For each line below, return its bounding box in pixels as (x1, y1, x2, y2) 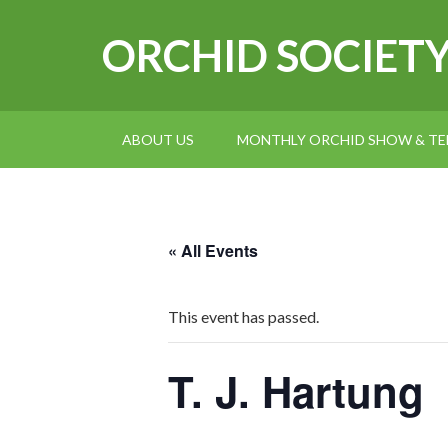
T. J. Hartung (168, 361, 424, 421)
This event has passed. (168, 307, 319, 326)
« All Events (168, 239, 258, 262)
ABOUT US (122, 131, 194, 148)
